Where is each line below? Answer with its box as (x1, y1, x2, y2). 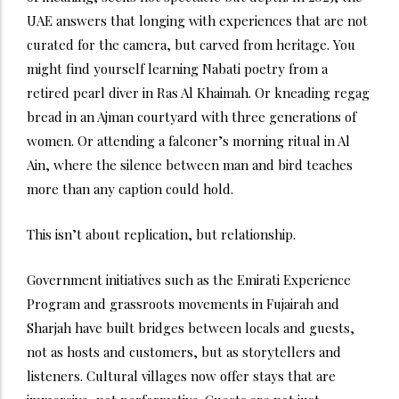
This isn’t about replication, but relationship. (27, 224, 296, 243)
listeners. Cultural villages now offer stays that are (27, 366, 336, 385)
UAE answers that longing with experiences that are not (27, 11, 368, 29)
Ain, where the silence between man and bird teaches (27, 155, 353, 174)
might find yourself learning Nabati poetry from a (27, 59, 328, 77)
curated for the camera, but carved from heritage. (27, 35, 333, 53)
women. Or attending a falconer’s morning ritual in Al (27, 131, 350, 150)
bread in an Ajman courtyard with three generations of (27, 107, 356, 126)
